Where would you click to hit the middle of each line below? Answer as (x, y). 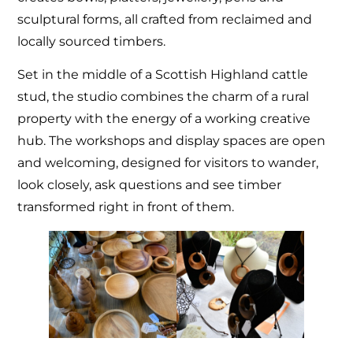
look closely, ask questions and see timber (150, 185)
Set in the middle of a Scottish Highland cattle (163, 75)
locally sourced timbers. (92, 41)
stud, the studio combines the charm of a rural (163, 97)
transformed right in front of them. (126, 207)
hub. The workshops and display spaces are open (172, 141)
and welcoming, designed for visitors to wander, (168, 163)
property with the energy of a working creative (164, 119)
